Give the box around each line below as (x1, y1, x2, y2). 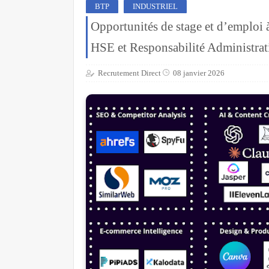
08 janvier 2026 (173, 68, 225, 77)
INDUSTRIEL (133, 2, 178, 11)
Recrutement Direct (98, 68, 161, 77)
